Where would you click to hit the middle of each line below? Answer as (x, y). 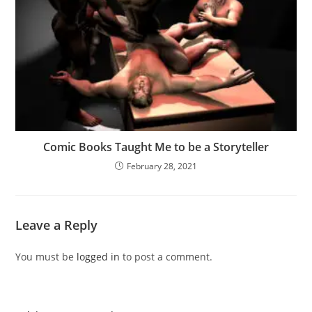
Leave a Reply (57, 225)
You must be (46, 256)
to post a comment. (166, 256)
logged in (99, 256)
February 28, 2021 (162, 166)
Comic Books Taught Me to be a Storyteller (156, 147)
